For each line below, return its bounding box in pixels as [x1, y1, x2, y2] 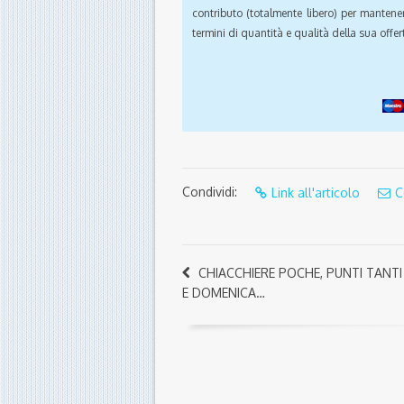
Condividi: [182, 184, 237, 200]
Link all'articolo [271, 185, 360, 201]
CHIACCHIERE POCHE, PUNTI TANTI [198, 265, 402, 281]
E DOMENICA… [182, 285, 265, 301]
